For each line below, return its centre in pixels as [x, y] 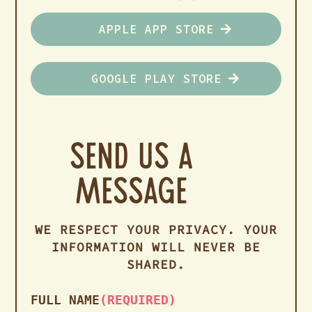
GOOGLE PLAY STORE [156, 78]
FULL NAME [65, 299]
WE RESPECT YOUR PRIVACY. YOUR [156, 229]
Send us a [131, 161]
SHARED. [156, 264]
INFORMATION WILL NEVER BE [156, 247]
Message [131, 196]
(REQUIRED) [138, 299]
